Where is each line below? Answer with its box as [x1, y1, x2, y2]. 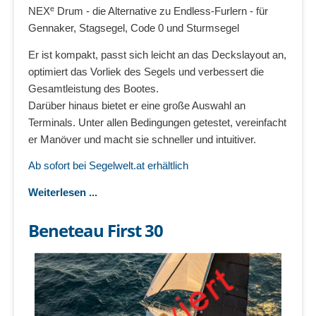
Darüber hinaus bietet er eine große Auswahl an [28, 99, 245, 111]
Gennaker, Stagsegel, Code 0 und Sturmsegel [28, 22, 239, 35]
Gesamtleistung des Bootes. [28, 82, 159, 95]
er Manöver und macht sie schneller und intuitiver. [28, 133, 256, 145]
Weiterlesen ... [28, 186, 97, 198]
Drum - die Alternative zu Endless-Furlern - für [54, 5, 268, 18]
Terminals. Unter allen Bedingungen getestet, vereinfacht [28, 116, 286, 128]
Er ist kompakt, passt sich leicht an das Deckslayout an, [28, 48, 286, 61]
